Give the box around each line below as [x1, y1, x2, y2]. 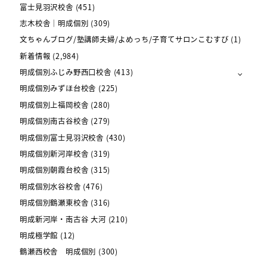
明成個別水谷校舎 [20, 181, 81, 192]
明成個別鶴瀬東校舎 [20, 197, 89, 209]
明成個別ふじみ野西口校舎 [20, 67, 111, 78]
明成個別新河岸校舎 [20, 148, 89, 160]
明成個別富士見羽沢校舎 [20, 132, 104, 143]
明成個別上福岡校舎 [20, 99, 89, 110]
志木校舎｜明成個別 [20, 17, 89, 29]
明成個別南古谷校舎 [20, 116, 89, 127]
